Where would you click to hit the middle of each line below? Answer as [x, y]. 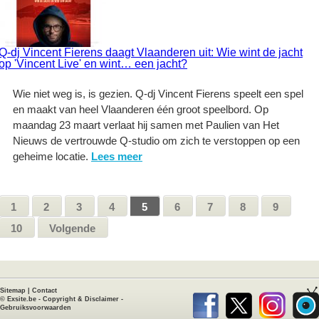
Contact [45, 291]
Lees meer [117, 156]
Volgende [72, 228]
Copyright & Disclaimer [81, 299]
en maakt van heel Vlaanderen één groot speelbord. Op [141, 109]
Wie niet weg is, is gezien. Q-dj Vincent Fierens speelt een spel [158, 94]
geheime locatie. [52, 156]
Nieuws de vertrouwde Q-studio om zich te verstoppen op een [156, 141]
